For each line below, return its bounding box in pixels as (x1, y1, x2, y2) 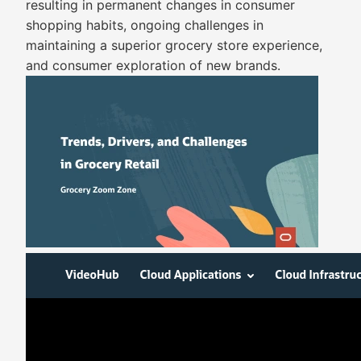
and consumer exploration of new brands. (26, 57, 280, 73)
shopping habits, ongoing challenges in (26, 17, 263, 33)
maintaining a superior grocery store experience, (26, 37, 322, 53)
